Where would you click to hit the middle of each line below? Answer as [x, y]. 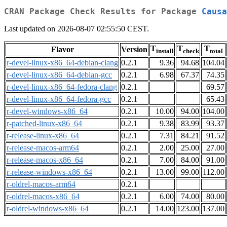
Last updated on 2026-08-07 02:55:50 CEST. [77, 29]
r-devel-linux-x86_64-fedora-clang [62, 87]
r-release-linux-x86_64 [43, 136]
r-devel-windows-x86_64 [47, 111]
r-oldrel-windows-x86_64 [48, 209]
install [165, 51]
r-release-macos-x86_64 [45, 160]
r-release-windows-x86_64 [49, 172]
